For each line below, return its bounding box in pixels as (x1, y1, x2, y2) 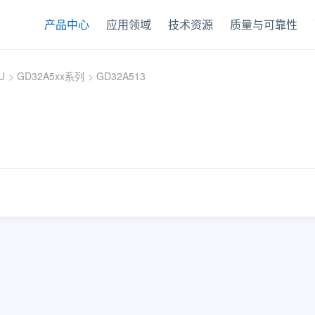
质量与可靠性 (230, 16, 297, 32)
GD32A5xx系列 (16, 69, 84, 83)
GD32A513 (96, 69, 146, 83)
